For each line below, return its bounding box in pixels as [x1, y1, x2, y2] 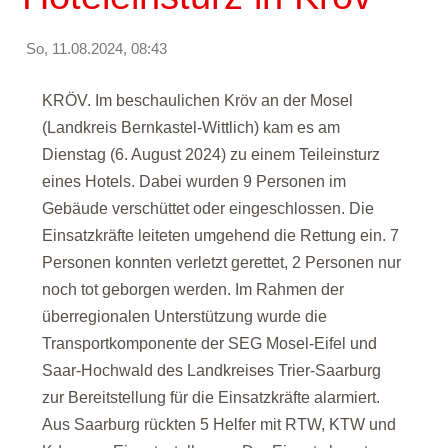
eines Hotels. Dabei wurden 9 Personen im [42, 173, 347, 190]
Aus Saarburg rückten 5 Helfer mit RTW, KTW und [42, 416, 397, 433]
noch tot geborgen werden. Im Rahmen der [42, 281, 345, 298]
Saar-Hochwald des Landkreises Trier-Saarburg [42, 362, 382, 379]
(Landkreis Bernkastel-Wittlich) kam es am [42, 119, 341, 136]
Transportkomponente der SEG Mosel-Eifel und [42, 335, 378, 352]
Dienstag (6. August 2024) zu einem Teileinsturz [42, 146, 381, 163]
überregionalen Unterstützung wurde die [42, 308, 328, 325]
